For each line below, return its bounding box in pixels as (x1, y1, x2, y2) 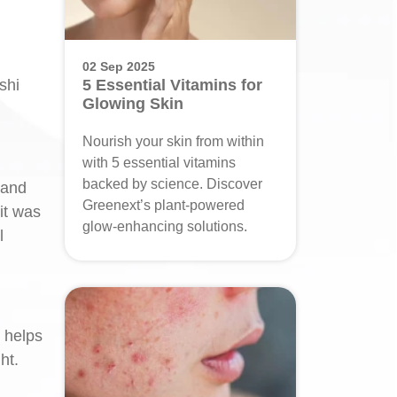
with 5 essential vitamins (82, 155, 236, 170)
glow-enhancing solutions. (82, 219, 247, 234)
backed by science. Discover (82, 176, 262, 191)
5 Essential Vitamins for (82, 76, 262, 94)
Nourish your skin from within (82, 134, 264, 149)
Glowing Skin (82, 95, 183, 113)
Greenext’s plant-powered (82, 198, 245, 213)
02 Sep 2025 (82, 59, 155, 74)
